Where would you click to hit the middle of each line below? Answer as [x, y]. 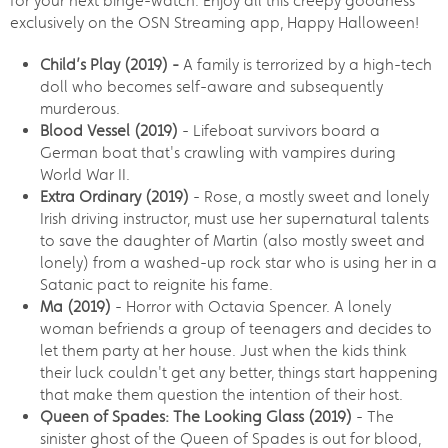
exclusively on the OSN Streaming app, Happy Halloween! [214, 22]
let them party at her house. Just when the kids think [223, 350]
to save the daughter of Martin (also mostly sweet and [232, 240]
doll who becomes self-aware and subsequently [211, 86]
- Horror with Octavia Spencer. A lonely [253, 306]
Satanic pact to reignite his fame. [156, 284]
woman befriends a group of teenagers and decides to [236, 328]
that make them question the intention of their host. [221, 394]
